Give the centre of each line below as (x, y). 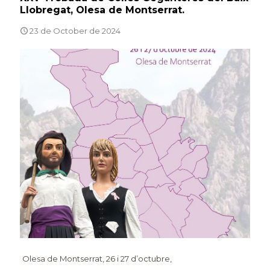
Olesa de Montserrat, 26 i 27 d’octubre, (97, 259)
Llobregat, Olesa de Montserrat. (102, 10)
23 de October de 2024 (75, 31)
